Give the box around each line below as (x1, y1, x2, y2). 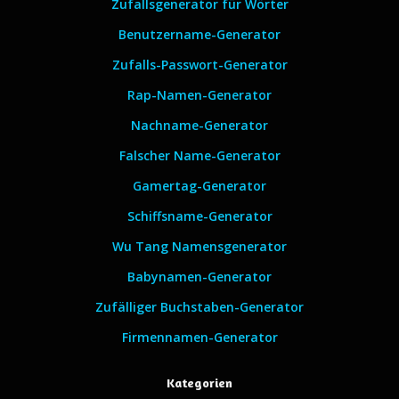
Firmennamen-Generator (121, 329, 278, 346)
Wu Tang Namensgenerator (112, 238, 287, 255)
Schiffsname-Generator (126, 208, 273, 224)
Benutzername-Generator (118, 26, 281, 43)
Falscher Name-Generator (118, 147, 281, 164)
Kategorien (167, 375, 232, 390)
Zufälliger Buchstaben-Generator (95, 298, 304, 315)
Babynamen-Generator (127, 268, 272, 285)
